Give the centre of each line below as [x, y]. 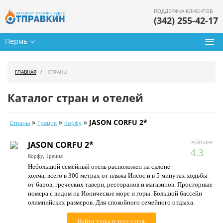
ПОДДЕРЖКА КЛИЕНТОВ [183, 11]
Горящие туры [35, 106]
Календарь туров [39, 127]
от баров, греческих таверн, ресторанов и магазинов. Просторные [120, 184]
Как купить [29, 190]
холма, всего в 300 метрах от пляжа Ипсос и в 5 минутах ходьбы [118, 175]
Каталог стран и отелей [75, 98]
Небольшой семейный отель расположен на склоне [99, 167]
